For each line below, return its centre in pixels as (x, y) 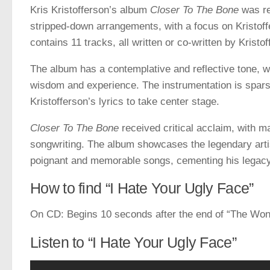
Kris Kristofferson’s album (90, 10)
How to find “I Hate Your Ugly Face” (142, 188)
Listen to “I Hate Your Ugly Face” (133, 243)
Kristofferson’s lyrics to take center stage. (125, 101)
